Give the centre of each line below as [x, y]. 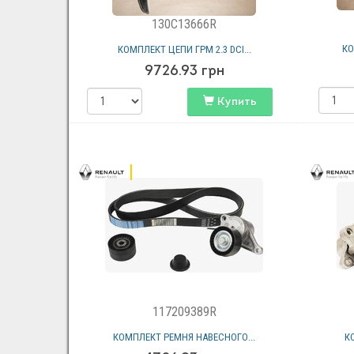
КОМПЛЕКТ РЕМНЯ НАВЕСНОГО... [185, 337]
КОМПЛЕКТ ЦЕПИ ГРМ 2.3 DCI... [184, 50]
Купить [235, 103]
